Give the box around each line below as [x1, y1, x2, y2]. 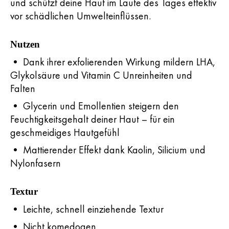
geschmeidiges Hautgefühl [10, 126, 120, 139]
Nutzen [10, 39, 40, 50]
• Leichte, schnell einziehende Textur [10, 202, 164, 216]
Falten [10, 82, 35, 95]
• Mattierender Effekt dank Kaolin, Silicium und [10, 143, 205, 156]
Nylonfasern [10, 156, 61, 170]
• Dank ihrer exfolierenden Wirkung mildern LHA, [10, 55, 215, 68]
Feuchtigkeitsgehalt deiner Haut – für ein [10, 112, 175, 126]
